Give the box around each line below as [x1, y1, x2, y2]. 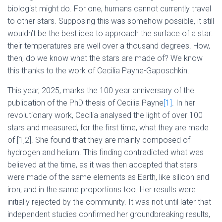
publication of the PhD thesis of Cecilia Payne [7, 98, 164, 108]
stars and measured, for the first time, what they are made [7, 123, 209, 132]
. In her [172, 98, 195, 108]
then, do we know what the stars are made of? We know [7, 54, 203, 63]
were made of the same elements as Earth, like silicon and [7, 172, 209, 182]
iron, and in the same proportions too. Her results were [7, 185, 196, 194]
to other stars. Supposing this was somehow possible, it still [7, 16, 214, 26]
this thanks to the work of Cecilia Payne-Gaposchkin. [7, 66, 189, 75]
